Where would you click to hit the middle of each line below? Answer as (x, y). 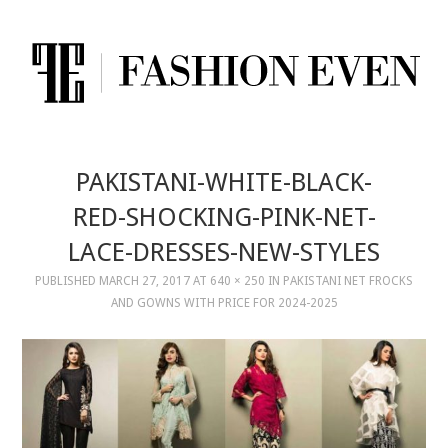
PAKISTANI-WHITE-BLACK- (224, 182)
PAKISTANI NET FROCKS (348, 281)
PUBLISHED (67, 281)
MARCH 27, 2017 (144, 281)
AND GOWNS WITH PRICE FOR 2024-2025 (224, 303)
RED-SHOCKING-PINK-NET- (224, 217)
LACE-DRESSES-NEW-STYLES (224, 252)
